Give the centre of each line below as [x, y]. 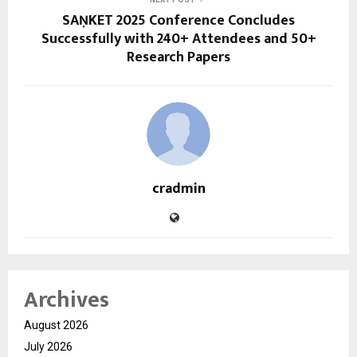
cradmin [178, 189]
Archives [67, 300]
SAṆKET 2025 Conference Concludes [178, 21]
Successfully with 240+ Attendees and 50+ [178, 39]
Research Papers [178, 58]
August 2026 [56, 326]
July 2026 [48, 347]
